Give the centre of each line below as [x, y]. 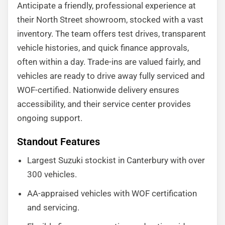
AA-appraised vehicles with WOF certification [112, 193]
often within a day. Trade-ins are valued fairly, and [109, 62]
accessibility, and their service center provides [104, 104]
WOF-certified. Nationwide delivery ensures [98, 90]
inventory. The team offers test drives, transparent [111, 34]
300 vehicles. [52, 174]
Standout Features [59, 142]
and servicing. [53, 207]
